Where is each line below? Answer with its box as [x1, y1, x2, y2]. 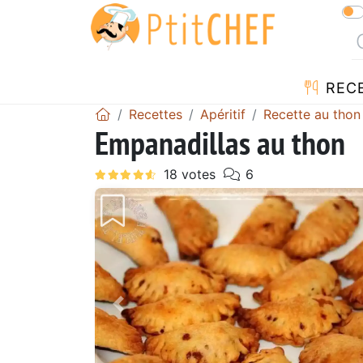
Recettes [129, 105, 182, 122]
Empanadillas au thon [95, 121, 345, 164]
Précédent [117, 305, 197, 325]
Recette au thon [263, 105, 361, 122]
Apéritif [200, 105, 246, 122]
